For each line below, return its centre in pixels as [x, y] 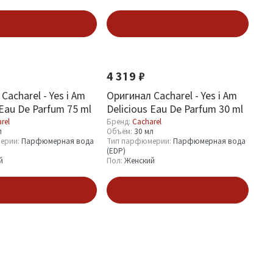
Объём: [120, 131]
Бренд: [119, 122]
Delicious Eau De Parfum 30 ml [175, 109]
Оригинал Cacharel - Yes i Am [172, 95]
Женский [140, 161]
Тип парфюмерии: [140, 141]
